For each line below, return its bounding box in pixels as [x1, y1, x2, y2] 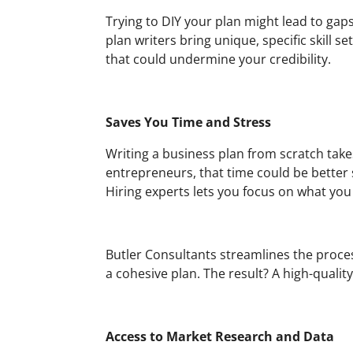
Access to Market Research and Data [106, 327, 335, 345]
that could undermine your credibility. [106, 50, 332, 68]
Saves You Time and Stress [106, 113, 272, 131]
